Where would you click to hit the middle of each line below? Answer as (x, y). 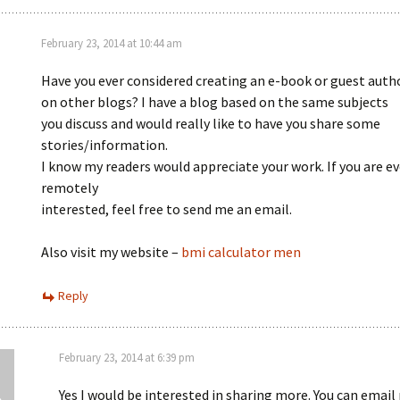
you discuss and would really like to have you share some (211, 123)
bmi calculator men (241, 252)
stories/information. (104, 145)
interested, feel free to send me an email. (167, 209)
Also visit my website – (111, 252)
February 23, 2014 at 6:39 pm (127, 358)
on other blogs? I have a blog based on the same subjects (215, 102)
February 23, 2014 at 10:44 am (112, 43)
